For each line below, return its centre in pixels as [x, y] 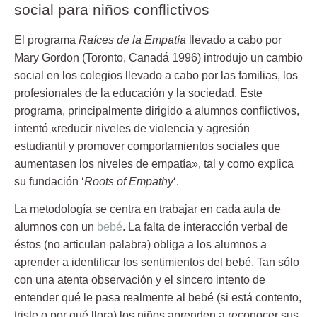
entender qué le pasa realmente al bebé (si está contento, [158, 298]
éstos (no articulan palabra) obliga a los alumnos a [140, 245]
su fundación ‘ [49, 181]
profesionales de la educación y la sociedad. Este [138, 93]
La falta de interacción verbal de [207, 227]
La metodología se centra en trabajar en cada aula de [148, 209]
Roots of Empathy [129, 181]
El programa [46, 40]
